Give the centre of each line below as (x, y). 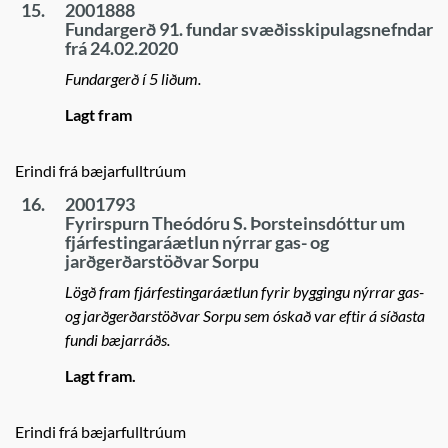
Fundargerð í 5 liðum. (133, 78)
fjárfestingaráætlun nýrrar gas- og (197, 242)
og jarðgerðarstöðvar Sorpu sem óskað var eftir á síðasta (245, 315)
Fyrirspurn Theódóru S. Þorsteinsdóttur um (235, 223)
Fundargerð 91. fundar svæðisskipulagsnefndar (249, 29)
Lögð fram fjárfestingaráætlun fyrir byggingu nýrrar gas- (244, 291)
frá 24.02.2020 (121, 48)
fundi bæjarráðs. (117, 339)
